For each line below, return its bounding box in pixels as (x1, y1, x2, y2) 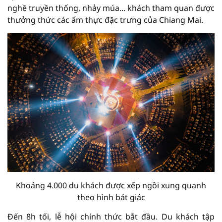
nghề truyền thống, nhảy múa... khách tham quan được (7, 2, 215, 14)
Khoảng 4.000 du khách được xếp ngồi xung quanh (16, 179, 206, 191)
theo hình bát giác (77, 191, 145, 203)
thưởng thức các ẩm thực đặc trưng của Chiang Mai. (7, 14, 203, 26)
